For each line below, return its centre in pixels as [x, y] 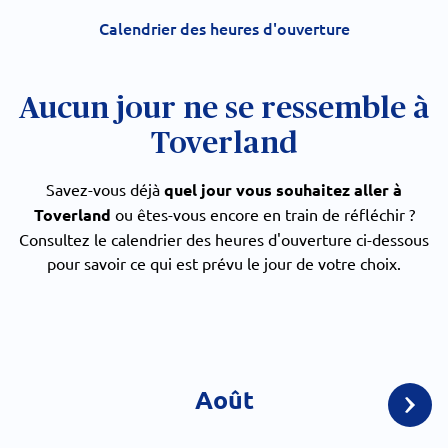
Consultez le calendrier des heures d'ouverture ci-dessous [224, 239]
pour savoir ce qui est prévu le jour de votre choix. [224, 263]
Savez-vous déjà [105, 189]
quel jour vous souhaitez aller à [283, 189]
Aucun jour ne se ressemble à [224, 108]
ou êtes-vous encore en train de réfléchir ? [262, 214]
